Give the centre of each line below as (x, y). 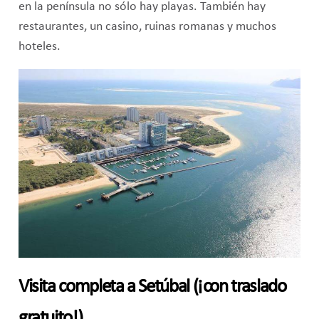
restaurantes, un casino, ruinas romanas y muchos (147, 26)
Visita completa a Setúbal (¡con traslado (152, 287)
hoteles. (39, 46)
